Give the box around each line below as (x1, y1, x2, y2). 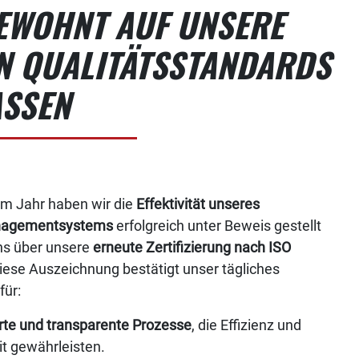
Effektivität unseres (136, 196, 260, 213)
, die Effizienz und (192, 317, 301, 334)
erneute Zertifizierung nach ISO (93, 239, 291, 256)
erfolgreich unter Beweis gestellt (113, 217, 321, 235)
